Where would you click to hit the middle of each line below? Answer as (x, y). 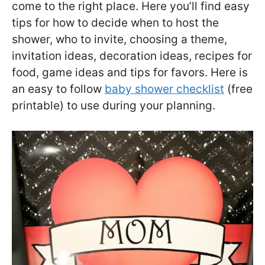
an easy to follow (58, 89)
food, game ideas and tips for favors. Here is (130, 72)
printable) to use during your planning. (114, 105)
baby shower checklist (164, 89)
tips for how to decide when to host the (115, 22)
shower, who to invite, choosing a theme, (119, 39)
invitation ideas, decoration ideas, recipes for (132, 56)
